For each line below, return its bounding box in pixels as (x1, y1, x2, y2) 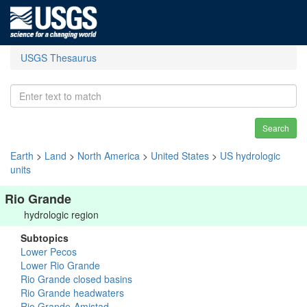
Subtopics (21, 231, 69, 245)
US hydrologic (220, 149, 280, 162)
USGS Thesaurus (21, 51, 97, 64)
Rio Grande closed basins (21, 272, 132, 286)
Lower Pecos (21, 245, 77, 258)
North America (77, 149, 140, 162)
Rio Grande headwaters (21, 286, 124, 299)
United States (151, 149, 209, 162)
